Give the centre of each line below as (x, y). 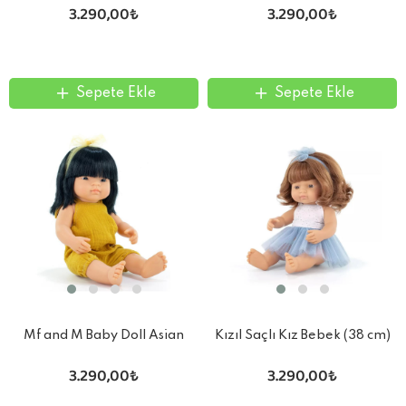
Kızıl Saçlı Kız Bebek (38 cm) (302, 335)
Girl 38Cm (104, 356)
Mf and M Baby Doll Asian (104, 335)
